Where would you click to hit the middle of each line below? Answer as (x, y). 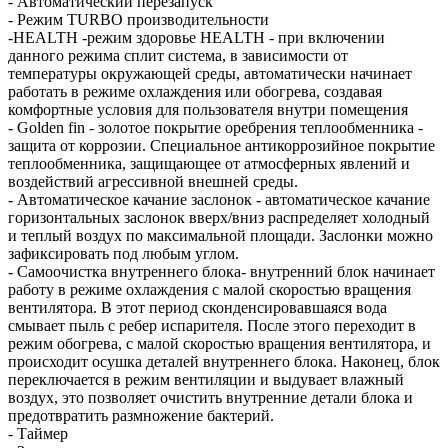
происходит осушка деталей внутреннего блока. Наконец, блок (224, 361)
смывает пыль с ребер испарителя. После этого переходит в (212, 325)
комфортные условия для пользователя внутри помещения (208, 109)
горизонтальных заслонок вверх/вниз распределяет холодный (219, 217)
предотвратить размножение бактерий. (141, 415)
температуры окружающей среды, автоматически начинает (210, 73)
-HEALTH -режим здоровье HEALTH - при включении (196, 37)
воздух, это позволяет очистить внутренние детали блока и (210, 397)
